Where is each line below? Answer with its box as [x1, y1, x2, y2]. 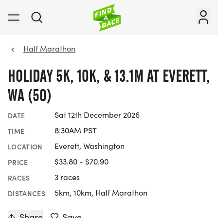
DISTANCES [8, 188, 46, 199]
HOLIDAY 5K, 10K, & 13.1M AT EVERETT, [8, 66, 210, 86]
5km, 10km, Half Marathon [54, 187, 147, 198]
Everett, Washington [54, 141, 125, 151]
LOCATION [8, 142, 43, 152]
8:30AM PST [54, 125, 97, 136]
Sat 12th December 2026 [54, 109, 140, 120]
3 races [54, 172, 80, 182]
